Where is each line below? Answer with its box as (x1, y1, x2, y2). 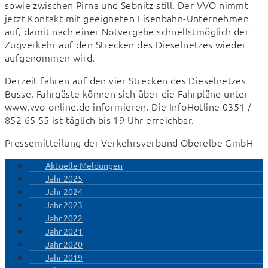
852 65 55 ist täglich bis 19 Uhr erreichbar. (5, 112, 194, 126)
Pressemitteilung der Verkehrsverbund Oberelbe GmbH (5, 135, 253, 149)
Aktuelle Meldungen (45, 159, 123, 170)
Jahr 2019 (45, 251, 83, 263)
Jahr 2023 (45, 199, 83, 210)
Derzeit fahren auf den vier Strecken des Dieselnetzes (5, 73, 246, 87)
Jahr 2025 (45, 172, 83, 184)
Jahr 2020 (45, 238, 83, 249)
